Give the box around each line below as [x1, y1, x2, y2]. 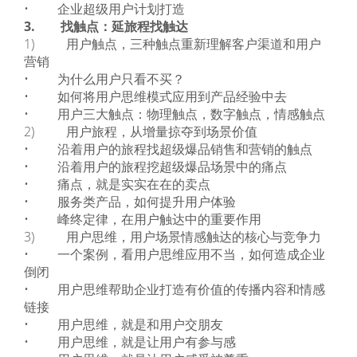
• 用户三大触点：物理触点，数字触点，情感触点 [24, 105, 325, 123]
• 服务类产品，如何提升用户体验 [24, 193, 236, 210]
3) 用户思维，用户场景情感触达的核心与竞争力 [24, 228, 321, 245]
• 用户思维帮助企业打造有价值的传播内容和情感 [24, 280, 325, 298]
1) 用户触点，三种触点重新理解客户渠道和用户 [24, 35, 321, 53]
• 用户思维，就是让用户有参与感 [24, 333, 236, 351]
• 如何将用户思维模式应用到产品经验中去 [24, 88, 287, 105]
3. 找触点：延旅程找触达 [24, 18, 188, 35]
